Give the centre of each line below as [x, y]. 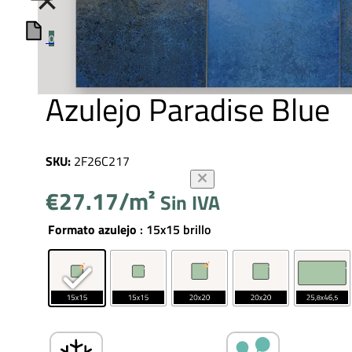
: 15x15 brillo [175, 230]
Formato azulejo [92, 230]
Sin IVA [190, 203]
